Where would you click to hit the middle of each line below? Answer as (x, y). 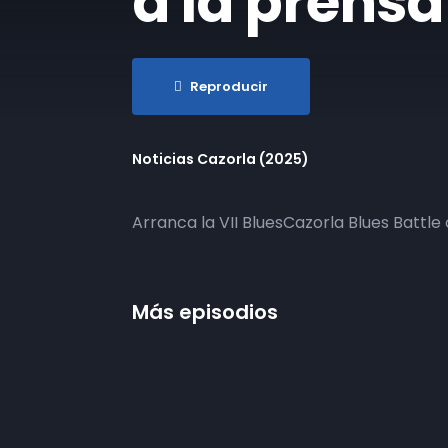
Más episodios (205, 312)
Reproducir (229, 87)
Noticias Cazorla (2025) (220, 159)
